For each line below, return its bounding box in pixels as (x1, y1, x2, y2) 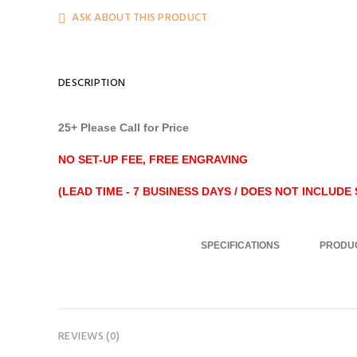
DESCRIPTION (57, 74, 126, 92)
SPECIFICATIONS (201, 240, 280, 251)
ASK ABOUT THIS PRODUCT (72, 9, 208, 27)
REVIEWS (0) (57, 328, 120, 346)
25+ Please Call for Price (57, 121, 189, 134)
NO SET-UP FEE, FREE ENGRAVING (57, 153, 248, 166)
